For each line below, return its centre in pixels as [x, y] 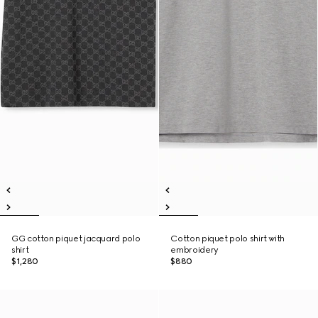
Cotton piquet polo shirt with [227, 238]
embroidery [194, 250]
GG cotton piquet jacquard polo [76, 238]
